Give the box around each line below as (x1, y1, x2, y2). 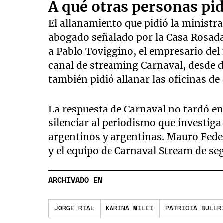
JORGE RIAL (54, 205, 94, 212)
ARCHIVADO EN (48, 177, 103, 185)
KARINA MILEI (106, 205, 154, 212)
